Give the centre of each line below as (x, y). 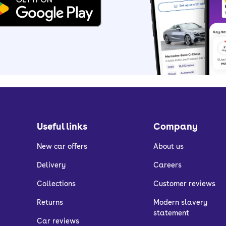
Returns (50, 202)
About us (168, 146)
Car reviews (58, 221)
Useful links (62, 126)
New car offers (62, 146)
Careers (167, 165)
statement (171, 213)
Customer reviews (184, 183)
